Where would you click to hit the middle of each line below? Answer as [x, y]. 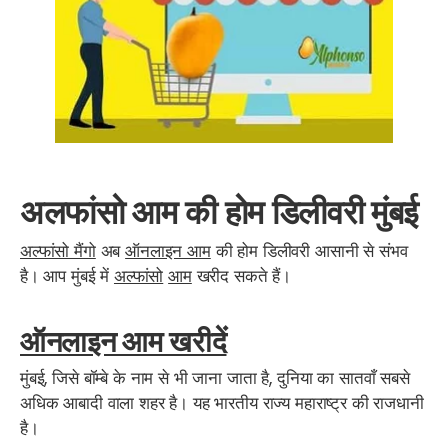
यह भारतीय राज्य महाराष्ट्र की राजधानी [306, 403]
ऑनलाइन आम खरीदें [123, 342]
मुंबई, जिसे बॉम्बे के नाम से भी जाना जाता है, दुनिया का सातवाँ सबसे [215, 378]
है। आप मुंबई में [67, 276]
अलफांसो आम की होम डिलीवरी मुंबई [219, 211]
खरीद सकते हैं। [241, 276]
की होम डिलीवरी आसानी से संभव [309, 251]
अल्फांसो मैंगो [58, 251]
